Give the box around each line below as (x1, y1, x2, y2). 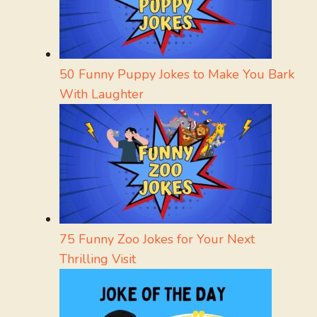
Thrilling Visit (59, 250, 136, 268)
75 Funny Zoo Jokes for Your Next (59, 231, 255, 248)
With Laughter (59, 86, 144, 103)
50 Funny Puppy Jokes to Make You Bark (59, 66, 294, 83)
